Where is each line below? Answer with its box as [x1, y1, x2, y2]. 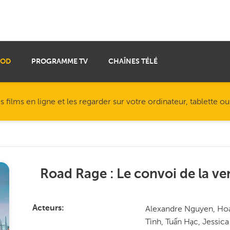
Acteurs [32, 204, 62, 213]
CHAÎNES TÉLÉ [108, 58, 158, 65]
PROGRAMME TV [31, 58, 88, 65]
